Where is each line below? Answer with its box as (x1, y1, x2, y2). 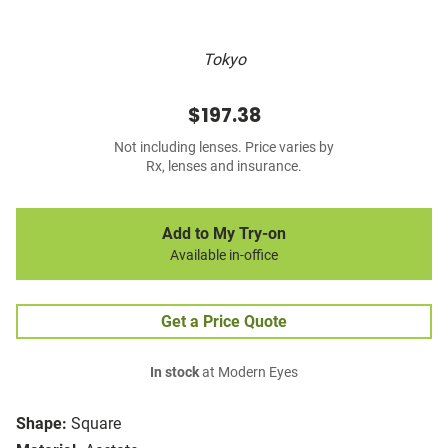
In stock (150, 364, 199, 382)
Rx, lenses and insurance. (146, 158, 302, 176)
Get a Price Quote (161, 312, 287, 332)
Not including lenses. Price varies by (114, 139, 334, 157)
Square (71, 414, 121, 434)
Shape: (16, 414, 67, 434)
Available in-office (170, 247, 278, 265)
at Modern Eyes (199, 364, 298, 382)
